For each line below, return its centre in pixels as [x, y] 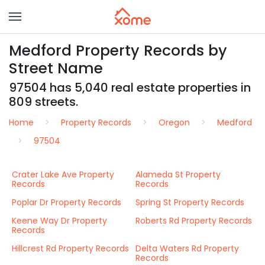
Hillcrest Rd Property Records [70, 248]
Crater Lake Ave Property [63, 174]
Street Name [56, 68]
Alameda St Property [178, 174]
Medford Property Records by [118, 51]
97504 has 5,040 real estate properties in [130, 88]
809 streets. [43, 102]
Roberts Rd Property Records [194, 221]
